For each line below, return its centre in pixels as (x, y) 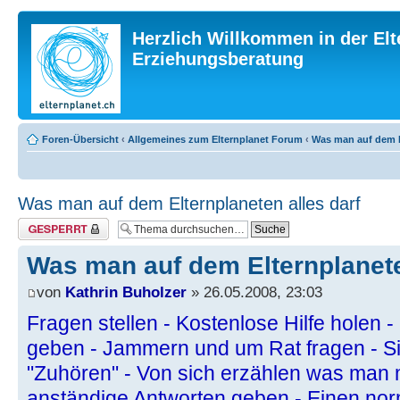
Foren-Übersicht (80, 139)
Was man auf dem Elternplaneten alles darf (189, 204)
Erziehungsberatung (218, 59)
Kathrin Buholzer (126, 292)
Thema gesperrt (53, 223)
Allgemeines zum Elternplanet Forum (215, 139)
